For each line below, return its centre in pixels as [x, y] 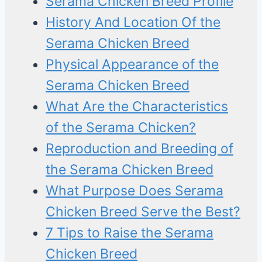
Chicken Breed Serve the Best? [143, 212]
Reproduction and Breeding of [139, 149]
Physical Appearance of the [132, 65]
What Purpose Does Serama [135, 191]
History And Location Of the [133, 23]
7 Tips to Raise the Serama [130, 233]
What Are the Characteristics [137, 107]
